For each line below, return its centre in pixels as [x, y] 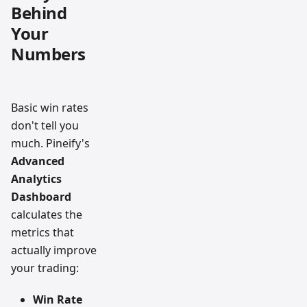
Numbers [48, 54]
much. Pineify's [50, 144]
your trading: [45, 268]
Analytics [36, 179]
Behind [39, 13]
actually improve [54, 250]
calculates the [47, 215]
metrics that [42, 233]
